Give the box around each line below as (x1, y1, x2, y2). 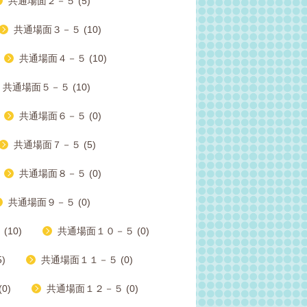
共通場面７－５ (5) (14, 139, 96, 150)
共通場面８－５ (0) (19, 168, 101, 179)
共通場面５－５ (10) (3, 82, 90, 93)
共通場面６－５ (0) (19, 110, 101, 121)
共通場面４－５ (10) (19, 53, 107, 64)
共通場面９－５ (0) (8, 197, 90, 208)
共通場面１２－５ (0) (47, 283, 138, 294)
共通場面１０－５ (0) (58, 225, 149, 236)
